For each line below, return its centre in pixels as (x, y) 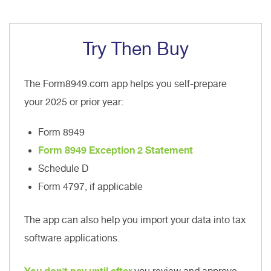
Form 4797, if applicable (90, 187)
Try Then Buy (135, 49)
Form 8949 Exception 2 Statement (116, 151)
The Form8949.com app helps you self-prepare (126, 84)
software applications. (72, 238)
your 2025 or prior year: (74, 102)
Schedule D (63, 169)
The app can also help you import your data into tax (135, 220)
